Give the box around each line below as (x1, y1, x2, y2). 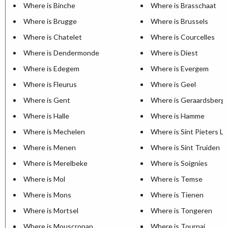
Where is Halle (23, 111, 69, 120)
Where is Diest (151, 48, 198, 57)
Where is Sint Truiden (151, 143, 220, 152)
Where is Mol (23, 175, 65, 183)
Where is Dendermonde (23, 48, 99, 57)
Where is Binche (23, 1, 75, 10)
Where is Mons (23, 190, 71, 199)
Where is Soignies (151, 159, 208, 167)
